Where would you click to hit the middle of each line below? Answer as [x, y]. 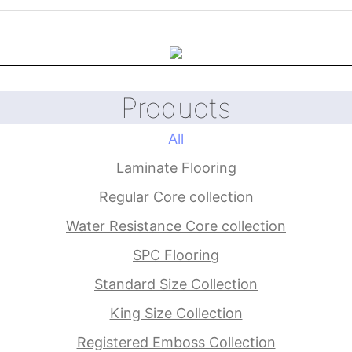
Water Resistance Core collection [176, 226]
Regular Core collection [176, 197]
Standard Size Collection [176, 284]
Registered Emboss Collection [176, 342]
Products [176, 108]
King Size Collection [176, 313]
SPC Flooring [176, 255]
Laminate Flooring [176, 168]
